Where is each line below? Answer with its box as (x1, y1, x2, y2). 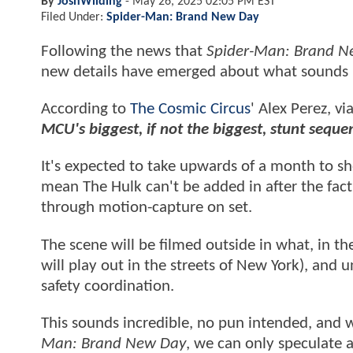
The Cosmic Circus (130, 101, 251, 118)
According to (41, 101, 130, 118)
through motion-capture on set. (41, 199, 256, 217)
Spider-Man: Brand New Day (106, 10, 259, 24)
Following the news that (41, 43, 206, 60)
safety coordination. (41, 277, 178, 295)
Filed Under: (41, 10, 106, 24)
